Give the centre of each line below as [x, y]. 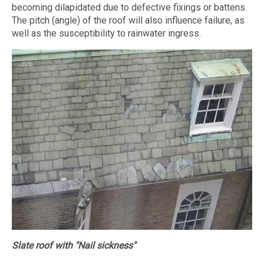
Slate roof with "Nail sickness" [74, 245]
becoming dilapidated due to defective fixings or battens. [129, 7]
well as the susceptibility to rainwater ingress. [106, 33]
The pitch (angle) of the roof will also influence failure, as [128, 20]
